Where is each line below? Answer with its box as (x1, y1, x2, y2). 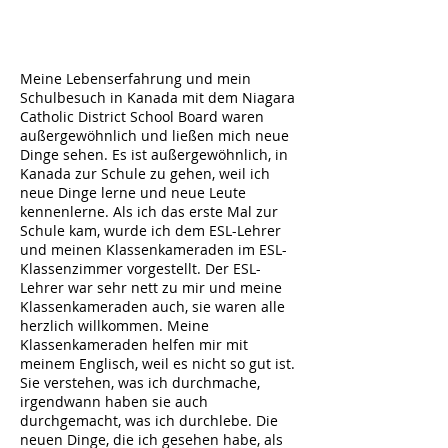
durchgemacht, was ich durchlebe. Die (20, 411, 278, 430)
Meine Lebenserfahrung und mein (20, 69, 251, 88)
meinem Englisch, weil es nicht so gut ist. (20, 354, 295, 373)
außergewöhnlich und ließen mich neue (20, 126, 289, 145)
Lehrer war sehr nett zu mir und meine (20, 278, 282, 297)
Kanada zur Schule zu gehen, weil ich (20, 164, 270, 183)
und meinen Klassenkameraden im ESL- (20, 240, 287, 259)
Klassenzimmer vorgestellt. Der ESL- (20, 259, 261, 278)
